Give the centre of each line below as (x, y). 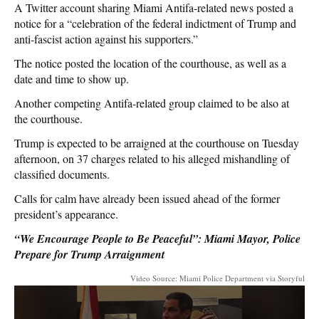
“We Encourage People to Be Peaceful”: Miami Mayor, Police (157, 239)
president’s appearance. (66, 214)
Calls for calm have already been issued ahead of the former (147, 199)
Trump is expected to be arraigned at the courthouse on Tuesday (157, 143)
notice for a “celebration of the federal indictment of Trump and (155, 23)
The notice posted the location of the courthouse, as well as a (150, 63)
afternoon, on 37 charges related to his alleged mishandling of (152, 159)
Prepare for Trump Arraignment (89, 255)
